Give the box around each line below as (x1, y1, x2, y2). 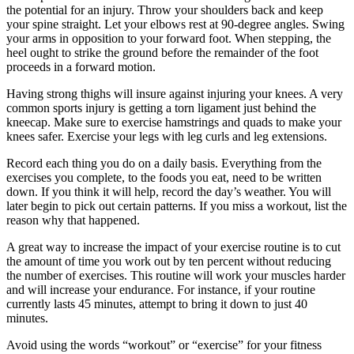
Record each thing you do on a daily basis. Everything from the (6, 156, 322, 170)
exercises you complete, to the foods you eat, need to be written (6, 170, 322, 184)
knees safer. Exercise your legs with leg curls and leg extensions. (6, 129, 327, 143)
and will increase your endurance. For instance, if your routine (6, 282, 315, 296)
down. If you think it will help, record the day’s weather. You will (6, 184, 331, 198)
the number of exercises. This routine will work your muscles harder (6, 268, 345, 282)
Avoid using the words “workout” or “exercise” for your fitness (6, 337, 322, 352)
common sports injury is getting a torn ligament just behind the (6, 100, 316, 115)
